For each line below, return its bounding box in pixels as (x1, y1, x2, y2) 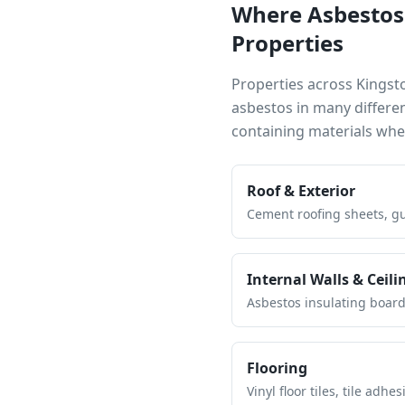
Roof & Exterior (247, 181, 355, 201)
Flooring (247, 358, 307, 378)
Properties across (231, 74, 356, 94)
